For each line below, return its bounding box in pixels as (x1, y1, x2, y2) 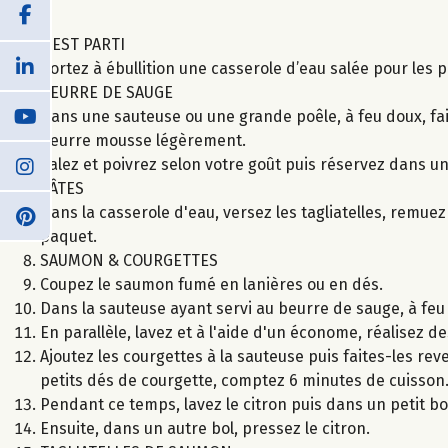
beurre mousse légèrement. (40, 130, 246, 150)
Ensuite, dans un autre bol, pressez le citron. (40, 418, 370, 438)
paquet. (40, 226, 97, 246)
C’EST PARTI (40, 34, 125, 54)
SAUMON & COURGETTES (40, 250, 218, 270)
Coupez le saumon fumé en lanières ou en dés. (40, 274, 383, 294)
